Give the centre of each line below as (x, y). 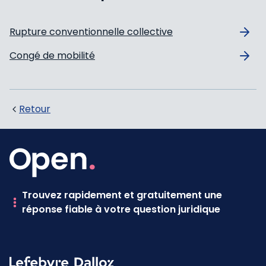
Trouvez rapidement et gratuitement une (122, 195)
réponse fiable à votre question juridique (121, 209)
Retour (35, 109)
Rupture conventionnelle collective (91, 31)
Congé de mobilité (52, 55)
